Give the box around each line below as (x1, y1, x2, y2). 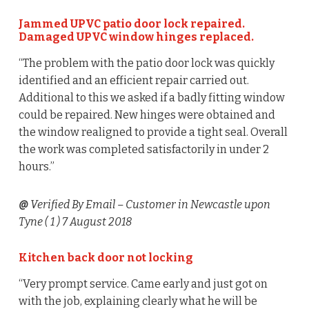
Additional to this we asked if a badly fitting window (18, 91, 285, 105)
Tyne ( (18, 215, 50, 229)
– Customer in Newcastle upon (117, 198, 270, 212)
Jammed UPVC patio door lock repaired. (18, 17, 245, 31)
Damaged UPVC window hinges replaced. (18, 30, 254, 44)
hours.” (18, 160, 54, 174)
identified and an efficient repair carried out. (18, 74, 249, 88)
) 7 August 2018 (54, 215, 132, 229)
